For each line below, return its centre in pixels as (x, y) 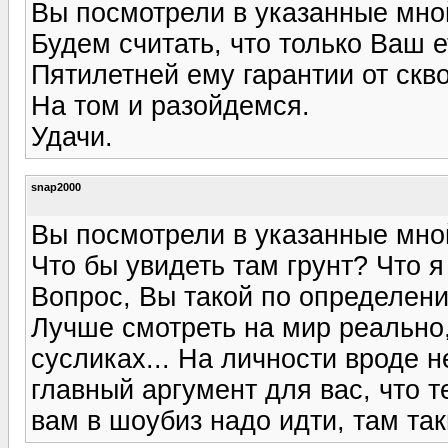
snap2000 (56, 186)
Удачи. (72, 136)
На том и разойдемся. (170, 105)
